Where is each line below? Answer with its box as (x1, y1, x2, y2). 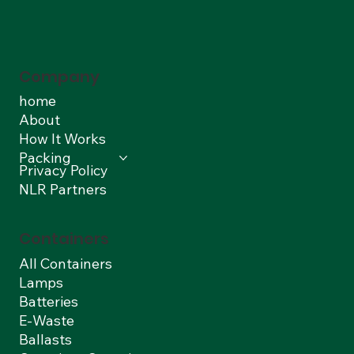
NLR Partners (19, 180, 107, 199)
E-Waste (19, 311, 74, 330)
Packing (19, 149, 71, 168)
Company (19, 65, 100, 88)
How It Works (19, 130, 106, 149)
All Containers (19, 254, 112, 273)
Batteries (19, 292, 78, 311)
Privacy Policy (19, 161, 108, 180)
